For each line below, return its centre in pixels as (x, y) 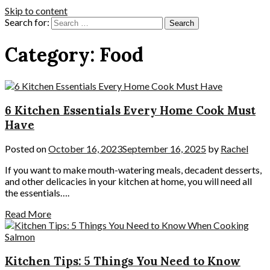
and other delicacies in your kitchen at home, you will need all (128, 181)
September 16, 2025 (164, 149)
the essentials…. (37, 193)
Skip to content (36, 11)
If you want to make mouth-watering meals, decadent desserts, (133, 170)
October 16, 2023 (85, 149)
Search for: (27, 22)
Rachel (234, 149)
